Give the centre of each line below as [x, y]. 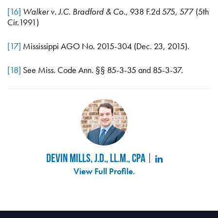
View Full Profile [103, 171]
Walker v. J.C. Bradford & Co [73, 11]
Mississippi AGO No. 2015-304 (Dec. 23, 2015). [105, 46]
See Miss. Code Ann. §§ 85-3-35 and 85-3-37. [102, 70]
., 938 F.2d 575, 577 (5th [166, 11]
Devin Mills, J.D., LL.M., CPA [96, 158]
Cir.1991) [23, 22]
